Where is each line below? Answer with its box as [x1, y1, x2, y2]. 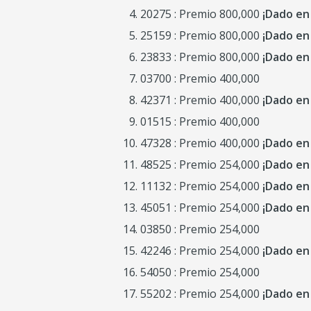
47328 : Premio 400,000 [140, 135, 262, 151]
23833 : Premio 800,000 [140, 49, 262, 65]
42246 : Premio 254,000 [140, 243, 262, 258]
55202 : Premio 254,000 [140, 286, 262, 301]
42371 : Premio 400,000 [140, 92, 262, 108]
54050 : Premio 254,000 [140, 264, 260, 280]
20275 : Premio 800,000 [140, 6, 262, 22]
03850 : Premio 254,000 [140, 221, 260, 237]
